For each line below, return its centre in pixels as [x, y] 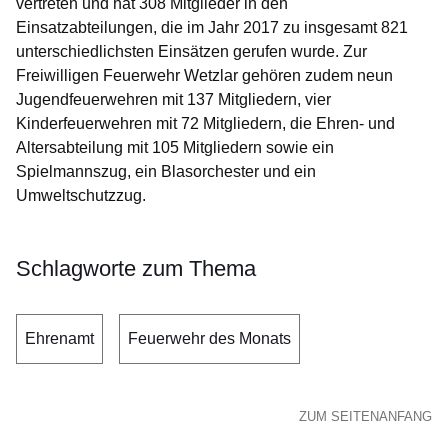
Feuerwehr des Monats [209, 338]
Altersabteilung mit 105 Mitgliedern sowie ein [175, 147]
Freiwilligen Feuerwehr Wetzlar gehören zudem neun [204, 75]
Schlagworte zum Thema [136, 268]
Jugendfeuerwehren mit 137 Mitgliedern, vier [173, 99]
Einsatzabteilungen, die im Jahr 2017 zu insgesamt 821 [212, 27]
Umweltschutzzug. [81, 195]
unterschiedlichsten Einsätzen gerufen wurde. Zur [191, 51]
